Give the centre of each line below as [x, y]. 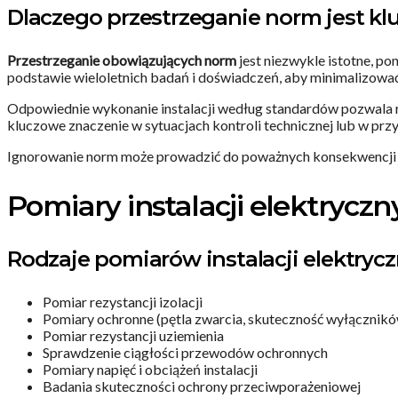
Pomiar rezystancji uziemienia [133, 336]
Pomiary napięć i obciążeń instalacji [150, 370]
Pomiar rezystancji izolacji [123, 302]
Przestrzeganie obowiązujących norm [122, 60]
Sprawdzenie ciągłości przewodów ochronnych [185, 353]
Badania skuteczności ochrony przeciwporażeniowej [202, 386]
